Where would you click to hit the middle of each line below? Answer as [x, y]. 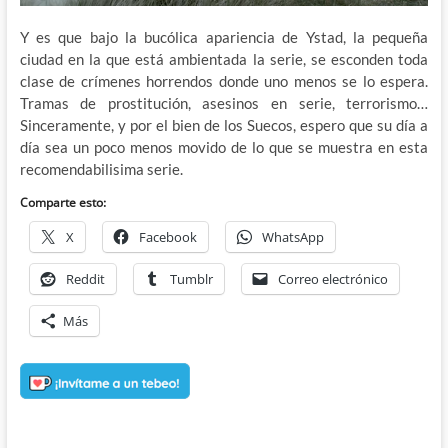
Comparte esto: [62, 202]
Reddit [85, 278]
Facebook [167, 236]
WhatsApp [292, 236]
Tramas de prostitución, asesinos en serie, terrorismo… [224, 102]
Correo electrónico [332, 278]
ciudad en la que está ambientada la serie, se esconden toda [224, 58]
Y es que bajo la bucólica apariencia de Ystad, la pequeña [224, 36]
